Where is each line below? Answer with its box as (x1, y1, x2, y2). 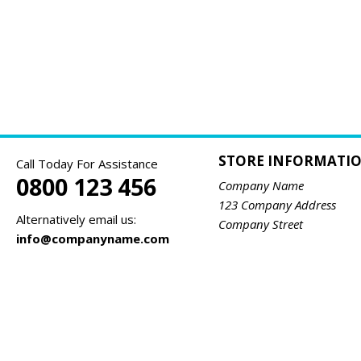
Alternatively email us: (16, 211, 136, 227)
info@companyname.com (16, 230, 169, 247)
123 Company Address (218, 197, 336, 213)
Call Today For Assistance (16, 156, 158, 172)
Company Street (218, 216, 303, 232)
